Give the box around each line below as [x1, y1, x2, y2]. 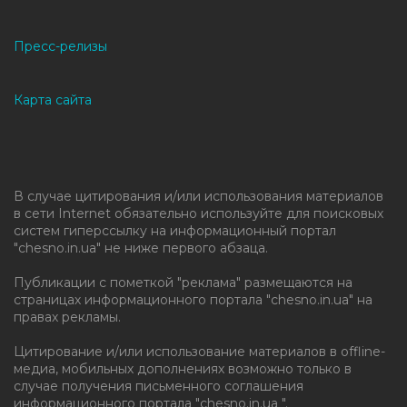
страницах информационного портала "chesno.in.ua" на [14, 291, 372, 308]
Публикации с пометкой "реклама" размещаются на [14, 273, 352, 291]
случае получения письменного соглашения [14, 377, 303, 394]
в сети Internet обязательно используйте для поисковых [14, 204, 383, 222]
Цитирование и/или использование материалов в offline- [14, 342, 385, 360]
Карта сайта [14, 91, 92, 108]
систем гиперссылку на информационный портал [14, 222, 336, 239]
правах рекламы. [14, 308, 121, 325]
